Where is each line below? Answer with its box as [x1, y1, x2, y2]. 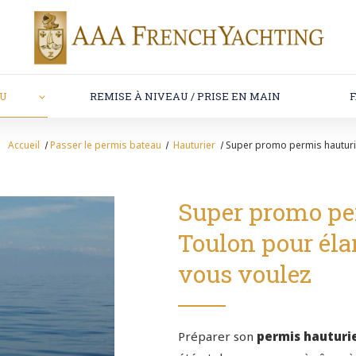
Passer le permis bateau [49, 138, 161, 153]
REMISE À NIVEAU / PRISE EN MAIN [90, 88, 281, 103]
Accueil [8, 138, 41, 153]
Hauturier [173, 138, 219, 153]
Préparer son [178, 328, 257, 345]
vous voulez [178, 258, 311, 290]
